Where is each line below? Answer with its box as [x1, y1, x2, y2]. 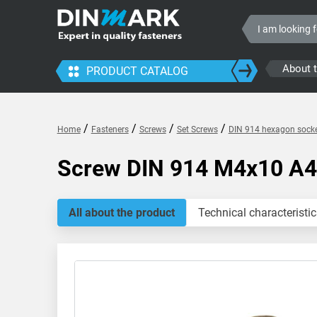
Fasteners [91, 125, 129, 134]
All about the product [68, 206, 175, 219]
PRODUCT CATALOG [86, 64, 188, 78]
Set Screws [176, 125, 218, 134]
